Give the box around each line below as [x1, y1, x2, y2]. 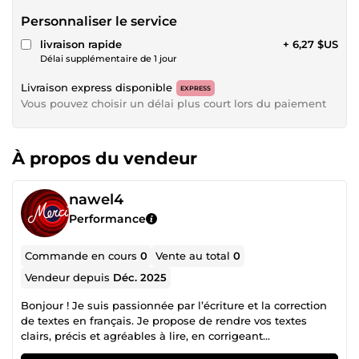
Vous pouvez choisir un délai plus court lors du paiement [21, 96, 326, 110]
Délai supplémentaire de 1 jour [40, 52, 177, 64]
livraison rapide [40, 37, 122, 50]
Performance [69, 211, 146, 226]
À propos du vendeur [12, 147, 197, 168]
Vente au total [155, 248, 234, 262]
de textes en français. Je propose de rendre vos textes [21, 313, 307, 327]
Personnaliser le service [21, 13, 177, 29]
